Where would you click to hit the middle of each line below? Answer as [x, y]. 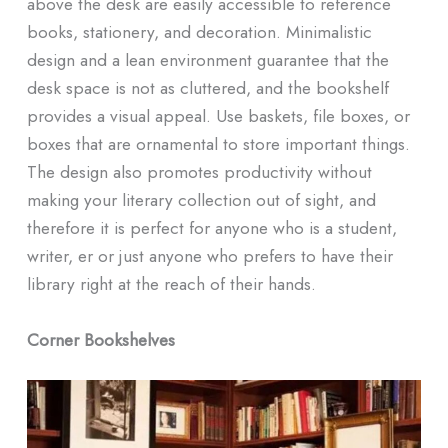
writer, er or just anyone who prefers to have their [209, 255]
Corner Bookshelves [100, 339]
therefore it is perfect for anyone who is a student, [211, 227]
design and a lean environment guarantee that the [207, 59]
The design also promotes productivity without [199, 171]
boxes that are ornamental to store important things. [218, 143]
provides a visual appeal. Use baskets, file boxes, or [218, 115]
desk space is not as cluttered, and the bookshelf [207, 87]
